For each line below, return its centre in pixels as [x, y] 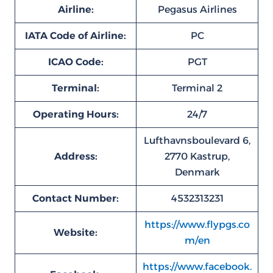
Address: [76, 156]
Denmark [197, 172]
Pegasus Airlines [197, 9]
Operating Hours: [76, 114]
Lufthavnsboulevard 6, [197, 140]
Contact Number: [76, 198]
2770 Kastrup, [197, 156]
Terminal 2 [197, 88]
